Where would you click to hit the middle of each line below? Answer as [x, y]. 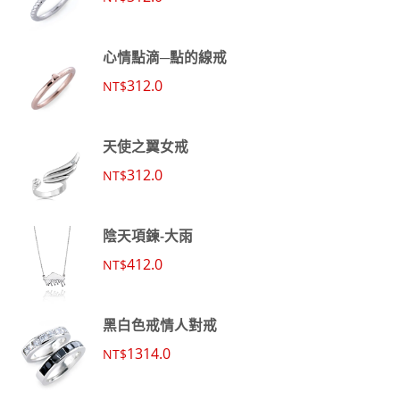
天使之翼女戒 [146, 146]
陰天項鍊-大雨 [148, 236]
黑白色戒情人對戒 [160, 325]
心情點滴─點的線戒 [165, 57]
